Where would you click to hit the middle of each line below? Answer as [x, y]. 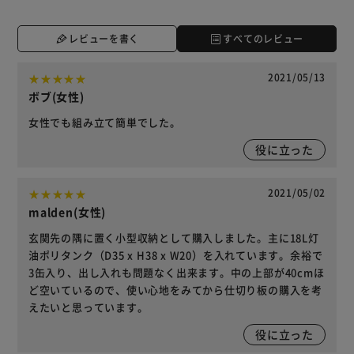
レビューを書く [104, 38]
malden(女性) [67, 212]
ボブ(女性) [56, 96]
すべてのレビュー [264, 38]
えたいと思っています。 [88, 307]
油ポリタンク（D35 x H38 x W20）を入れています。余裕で [175, 255]
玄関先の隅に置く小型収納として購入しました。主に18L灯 [173, 238]
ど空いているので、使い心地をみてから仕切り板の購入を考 [175, 290]
